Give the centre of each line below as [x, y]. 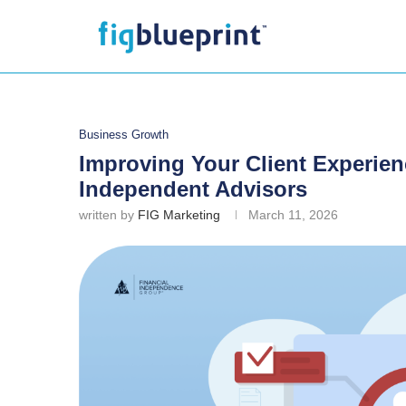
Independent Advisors [193, 189]
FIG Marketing [179, 215]
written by [108, 215]
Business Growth [124, 135]
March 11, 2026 [293, 215]
